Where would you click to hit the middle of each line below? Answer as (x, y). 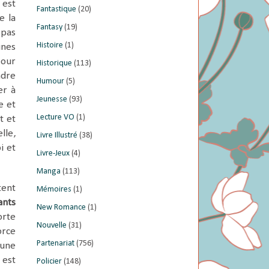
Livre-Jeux (53, 153)
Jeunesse (52, 99)
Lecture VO (56, 117)
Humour (50, 81)
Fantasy (50, 27)
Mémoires (54, 189)
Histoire (50, 45)
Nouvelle (52, 225)
